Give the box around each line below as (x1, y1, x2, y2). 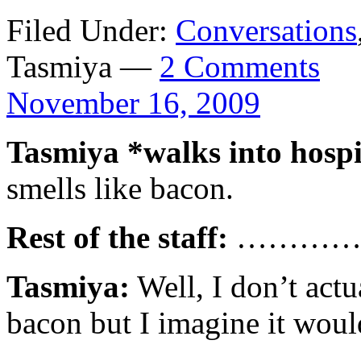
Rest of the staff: (6, 220, 228, 255)
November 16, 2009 (6, 85, 260, 121)
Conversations (176, 13, 357, 48)
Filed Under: (6, 13, 176, 48)
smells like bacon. (6, 171, 234, 206)
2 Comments (160, 49, 320, 85)
